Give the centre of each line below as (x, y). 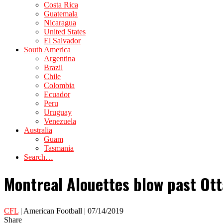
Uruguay (58, 112)
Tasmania (59, 148)
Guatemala (61, 14)
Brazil (53, 67)
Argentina (59, 58)
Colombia (59, 85)
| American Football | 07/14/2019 (71, 211)
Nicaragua (60, 23)
